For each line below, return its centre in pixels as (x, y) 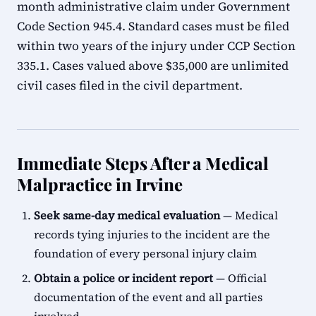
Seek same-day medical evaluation (127, 215)
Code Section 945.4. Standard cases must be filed (153, 26)
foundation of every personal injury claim (145, 253)
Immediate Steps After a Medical (143, 163)
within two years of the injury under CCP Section (156, 46)
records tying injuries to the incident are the (152, 234)
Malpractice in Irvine (100, 184)
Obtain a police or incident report (123, 278)
